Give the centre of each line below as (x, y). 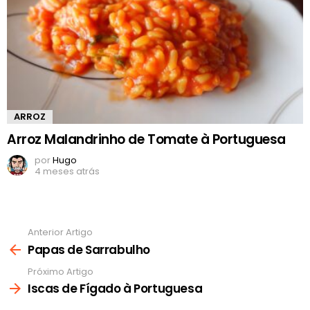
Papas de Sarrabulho (89, 249)
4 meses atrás (67, 172)
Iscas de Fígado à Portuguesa (115, 289)
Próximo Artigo (61, 271)
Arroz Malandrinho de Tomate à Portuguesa (146, 140)
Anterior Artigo (60, 232)
